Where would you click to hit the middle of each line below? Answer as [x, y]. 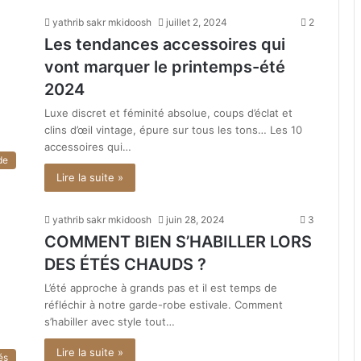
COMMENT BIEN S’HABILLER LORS [178, 241]
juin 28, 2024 [195, 219]
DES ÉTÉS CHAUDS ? [125, 264]
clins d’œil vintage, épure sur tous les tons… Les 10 [173, 129]
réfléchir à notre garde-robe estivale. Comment [164, 304]
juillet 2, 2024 [197, 22]
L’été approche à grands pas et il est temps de [161, 287]
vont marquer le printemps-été [165, 66]
